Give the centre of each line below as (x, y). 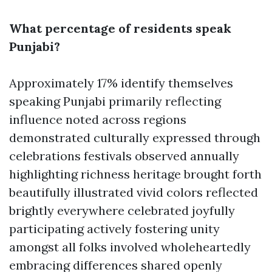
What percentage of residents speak (120, 28)
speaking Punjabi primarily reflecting (115, 101)
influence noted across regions (98, 119)
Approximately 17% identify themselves (121, 83)
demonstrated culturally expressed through (135, 138)
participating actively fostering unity (114, 229)
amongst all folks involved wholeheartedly (130, 247)
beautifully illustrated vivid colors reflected (134, 192)
